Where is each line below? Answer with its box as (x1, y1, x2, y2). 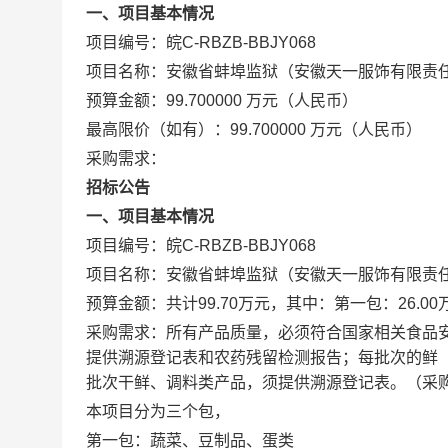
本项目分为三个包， (86, 403, 230, 420)
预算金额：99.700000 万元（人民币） (86, 92, 358, 109)
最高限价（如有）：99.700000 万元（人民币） (86, 121, 422, 138)
